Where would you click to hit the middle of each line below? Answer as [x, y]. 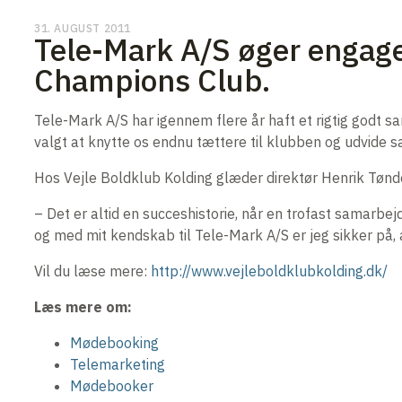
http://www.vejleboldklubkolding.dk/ [269, 271]
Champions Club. [152, 80]
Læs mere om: [83, 307]
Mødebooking [114, 343]
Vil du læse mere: [92, 271]
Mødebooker [112, 386]
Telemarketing [118, 365]
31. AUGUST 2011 [83, 29]
